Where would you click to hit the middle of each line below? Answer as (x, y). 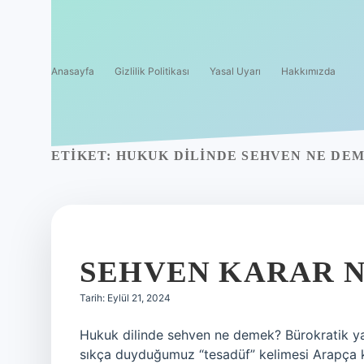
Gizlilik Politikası (152, 71)
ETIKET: (84, 156)
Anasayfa (73, 71)
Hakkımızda (308, 71)
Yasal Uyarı (235, 71)
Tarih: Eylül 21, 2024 (125, 298)
